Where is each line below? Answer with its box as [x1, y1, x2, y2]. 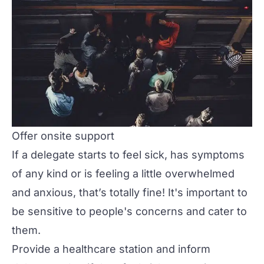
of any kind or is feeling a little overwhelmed [12, 167, 235, 180]
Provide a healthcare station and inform [12, 242, 210, 255]
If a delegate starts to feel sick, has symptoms [12, 148, 245, 161]
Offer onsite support [12, 129, 114, 142]
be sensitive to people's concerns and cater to [12, 204, 247, 217]
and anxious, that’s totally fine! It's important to [12, 186, 247, 199]
